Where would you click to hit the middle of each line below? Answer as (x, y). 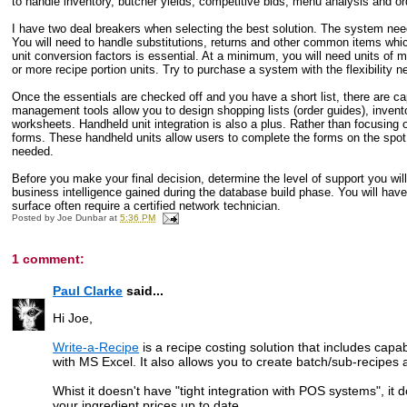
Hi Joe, (73, 318)
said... (144, 290)
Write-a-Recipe (96, 347)
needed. (33, 151)
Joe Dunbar (82, 217)
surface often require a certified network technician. (147, 205)
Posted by (35, 217)
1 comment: (49, 258)
